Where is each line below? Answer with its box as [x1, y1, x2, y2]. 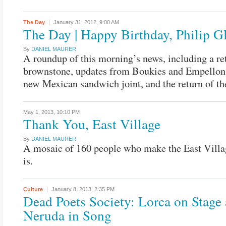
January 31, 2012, [53, 19, 99, 25]
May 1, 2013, [23, 109, 56, 115]
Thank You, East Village [23, 115, 160, 133]
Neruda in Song [23, 206, 111, 224]
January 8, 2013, [51, 186, 94, 192]
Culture [23, 186, 43, 192]
